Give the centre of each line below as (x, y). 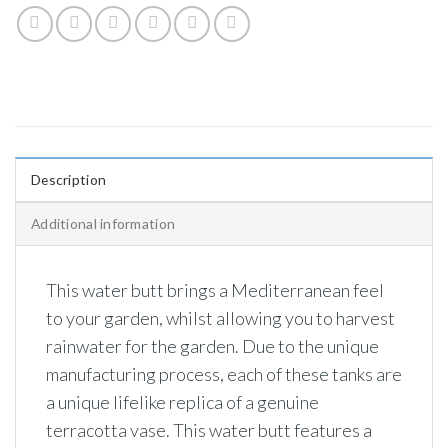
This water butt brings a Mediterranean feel (215, 289)
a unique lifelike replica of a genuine (182, 401)
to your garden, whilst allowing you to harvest (220, 317)
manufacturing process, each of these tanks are (224, 373)
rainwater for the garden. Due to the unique (212, 345)
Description (69, 179)
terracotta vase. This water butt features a (209, 429)
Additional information (103, 223)
